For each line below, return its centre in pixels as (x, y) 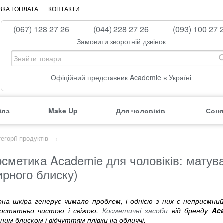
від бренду (190, 210)
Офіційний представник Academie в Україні (121, 77)
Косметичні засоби (135, 210)
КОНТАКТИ (64, 9)
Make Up (63, 111)
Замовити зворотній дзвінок (121, 41)
